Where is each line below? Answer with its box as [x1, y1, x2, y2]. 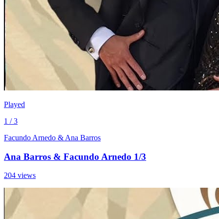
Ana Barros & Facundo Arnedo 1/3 [4, 151, 146, 162]
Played [4, 100, 25, 109]
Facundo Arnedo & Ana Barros [4, 133, 101, 142]
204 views [4, 171, 36, 180]
